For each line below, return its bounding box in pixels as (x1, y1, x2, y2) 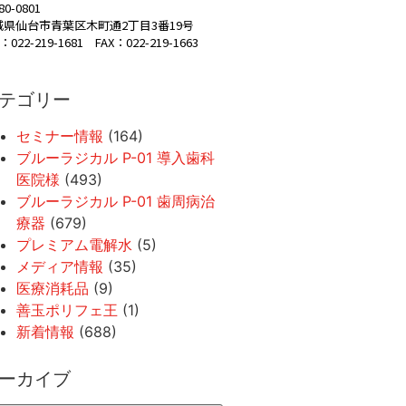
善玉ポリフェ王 (16, 301, 118, 320)
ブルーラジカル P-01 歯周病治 (16, 192, 215, 211)
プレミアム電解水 (16, 236, 132, 255)
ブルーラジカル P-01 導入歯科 (16, 149, 215, 168)
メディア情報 (16, 257, 103, 276)
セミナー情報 (16, 127, 103, 146)
